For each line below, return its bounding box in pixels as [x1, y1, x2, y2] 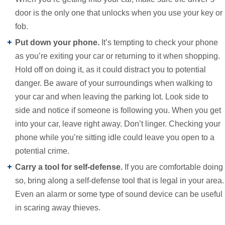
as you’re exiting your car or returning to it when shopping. [15, 51, 220, 60]
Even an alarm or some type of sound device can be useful [15, 189, 222, 198]
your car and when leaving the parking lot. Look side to [15, 92, 208, 101]
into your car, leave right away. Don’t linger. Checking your [15, 119, 220, 128]
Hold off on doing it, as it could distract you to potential [15, 65, 206, 74]
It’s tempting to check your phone [101, 38, 218, 47]
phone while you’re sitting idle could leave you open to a [15, 133, 214, 142]
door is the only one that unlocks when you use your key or [15, 8, 222, 17]
